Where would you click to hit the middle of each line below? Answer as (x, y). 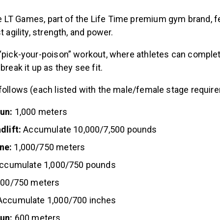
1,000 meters (40, 111)
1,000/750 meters (49, 147)
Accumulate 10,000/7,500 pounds (89, 129)
